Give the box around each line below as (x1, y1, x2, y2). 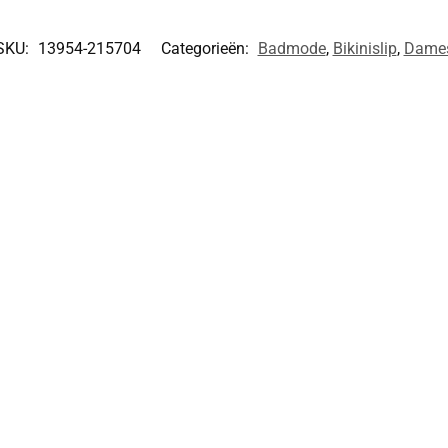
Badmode (257, 39, 326, 59)
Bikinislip (332, 39, 397, 59)
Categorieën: (160, 39, 253, 59)
